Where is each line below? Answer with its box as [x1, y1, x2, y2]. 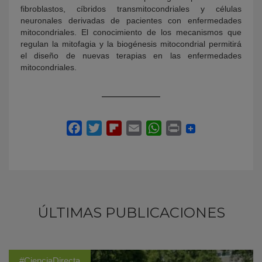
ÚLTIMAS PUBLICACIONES [37, 204, 225, 221]
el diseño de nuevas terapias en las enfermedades [20, 51, 242, 60]
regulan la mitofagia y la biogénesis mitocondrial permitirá [20, 39, 242, 49]
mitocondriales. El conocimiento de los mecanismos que [20, 27, 242, 37]
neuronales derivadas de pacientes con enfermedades [20, 16, 242, 25]
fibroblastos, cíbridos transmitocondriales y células [20, 4, 242, 13]
